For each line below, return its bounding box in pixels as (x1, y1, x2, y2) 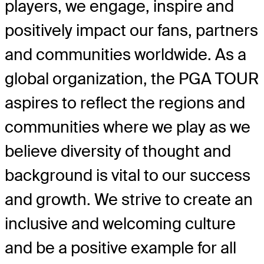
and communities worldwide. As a (5, 44, 246, 65)
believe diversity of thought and (5, 141, 231, 162)
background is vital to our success (5, 165, 250, 186)
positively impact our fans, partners (5, 20, 258, 41)
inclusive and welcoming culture (5, 213, 236, 235)
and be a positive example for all (5, 237, 236, 259)
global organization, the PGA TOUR (5, 68, 259, 90)
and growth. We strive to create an (5, 189, 253, 210)
